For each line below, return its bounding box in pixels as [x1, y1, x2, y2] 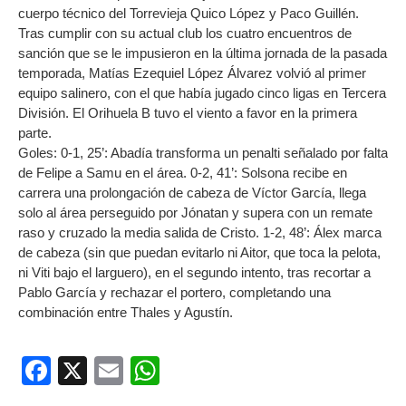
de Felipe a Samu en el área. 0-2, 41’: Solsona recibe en [18, 165, 347, 181]
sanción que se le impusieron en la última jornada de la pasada [18, 45, 387, 62]
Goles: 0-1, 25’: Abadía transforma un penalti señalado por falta [18, 145, 388, 161]
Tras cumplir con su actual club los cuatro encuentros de [18, 25, 352, 42]
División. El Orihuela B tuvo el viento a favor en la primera [18, 105, 357, 121]
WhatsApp [159, 354, 294, 388]
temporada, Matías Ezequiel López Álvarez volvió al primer [18, 65, 366, 82]
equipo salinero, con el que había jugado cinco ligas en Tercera [18, 85, 386, 101]
